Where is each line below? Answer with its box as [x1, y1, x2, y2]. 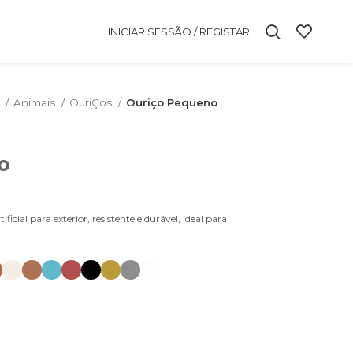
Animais [13, 96, 58, 109]
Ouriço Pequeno [126, 96, 217, 109]
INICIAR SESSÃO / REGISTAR [107, 24, 250, 38]
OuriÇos [69, 96, 114, 109]
